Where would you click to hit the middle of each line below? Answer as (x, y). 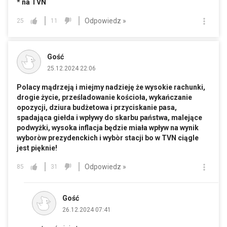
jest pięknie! (37, 148)
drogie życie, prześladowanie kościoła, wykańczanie (104, 98)
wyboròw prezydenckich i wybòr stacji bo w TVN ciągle (108, 138)
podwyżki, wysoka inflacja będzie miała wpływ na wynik (108, 128)
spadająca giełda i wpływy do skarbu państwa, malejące (109, 118)
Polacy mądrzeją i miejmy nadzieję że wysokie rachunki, (111, 87)
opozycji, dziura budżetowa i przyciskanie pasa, (97, 108)
